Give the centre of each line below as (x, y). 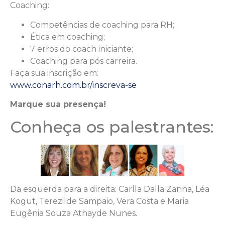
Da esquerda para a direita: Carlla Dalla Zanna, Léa (110, 189)
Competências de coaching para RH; (102, 25)
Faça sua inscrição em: (54, 73)
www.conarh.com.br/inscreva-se (73, 85)
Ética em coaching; (68, 37)
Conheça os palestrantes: (112, 127)
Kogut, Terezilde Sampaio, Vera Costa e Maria (99, 201)
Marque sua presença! (58, 104)
